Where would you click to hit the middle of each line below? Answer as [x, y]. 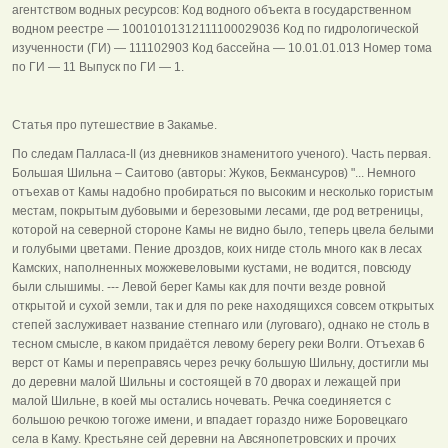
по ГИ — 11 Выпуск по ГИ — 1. [98, 66]
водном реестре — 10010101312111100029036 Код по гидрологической [215, 28]
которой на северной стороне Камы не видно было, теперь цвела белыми [223, 229]
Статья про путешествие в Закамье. [114, 124]
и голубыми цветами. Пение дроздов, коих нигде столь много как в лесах [217, 248]
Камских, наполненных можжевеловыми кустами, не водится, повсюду [211, 267]
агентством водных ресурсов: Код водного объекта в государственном [211, 9]
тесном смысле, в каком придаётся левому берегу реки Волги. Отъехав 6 [218, 343]
